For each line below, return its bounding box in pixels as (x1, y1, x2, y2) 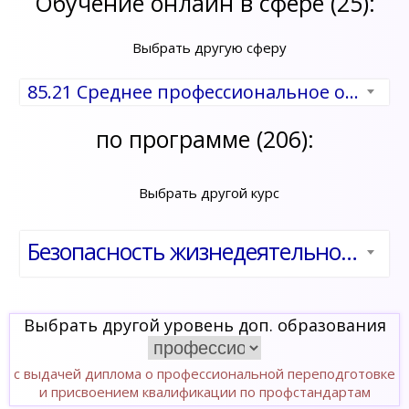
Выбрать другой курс (139, 184, 279, 202)
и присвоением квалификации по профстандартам (38, 383, 371, 402)
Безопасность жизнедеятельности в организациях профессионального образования (340, 236, 358, 267)
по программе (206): (95, 123, 314, 154)
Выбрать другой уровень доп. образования (23, 314, 386, 336)
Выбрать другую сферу (131, 38, 287, 57)
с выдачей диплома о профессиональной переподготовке (14, 364, 395, 383)
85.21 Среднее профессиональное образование (344, 79, 359, 104)
